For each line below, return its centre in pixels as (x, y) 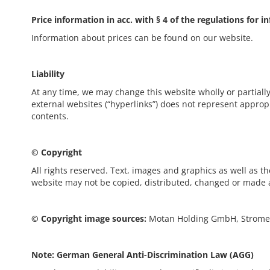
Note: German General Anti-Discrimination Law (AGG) (143, 255)
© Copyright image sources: (90, 218)
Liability (48, 74)
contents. (50, 116)
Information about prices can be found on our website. (142, 38)
